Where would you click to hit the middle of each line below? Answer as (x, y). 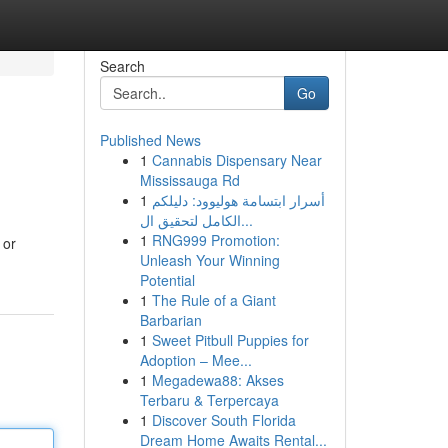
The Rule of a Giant (213, 300)
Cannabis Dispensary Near (236, 160)
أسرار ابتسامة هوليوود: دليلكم (238, 200)
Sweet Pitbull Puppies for (230, 340)
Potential (167, 280)
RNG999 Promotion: (215, 240)
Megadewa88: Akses (217, 380)
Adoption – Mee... (195, 360)
